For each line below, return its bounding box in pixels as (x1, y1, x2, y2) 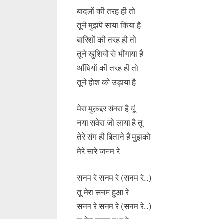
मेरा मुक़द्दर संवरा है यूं (77, 103, 135, 114)
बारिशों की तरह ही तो (77, 34, 136, 45)
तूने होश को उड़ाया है (77, 76, 136, 88)
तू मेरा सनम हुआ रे (77, 186, 129, 197)
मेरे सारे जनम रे (77, 146, 120, 157)
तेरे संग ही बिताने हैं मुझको (77, 131, 151, 143)
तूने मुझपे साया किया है (77, 20, 141, 31)
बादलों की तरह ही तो (77, 5, 135, 17)
